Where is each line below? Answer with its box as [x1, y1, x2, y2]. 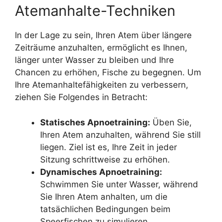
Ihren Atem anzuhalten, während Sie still [40, 129, 201, 140]
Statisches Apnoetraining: [40, 117, 150, 127]
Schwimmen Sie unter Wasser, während [40, 179, 198, 189]
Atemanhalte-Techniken [15, 2, 175, 20]
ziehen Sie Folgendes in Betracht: [15, 92, 148, 103]
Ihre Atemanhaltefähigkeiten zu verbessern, [15, 80, 188, 90]
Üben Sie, [150, 117, 192, 127]
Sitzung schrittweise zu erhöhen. [40, 154, 170, 165]
